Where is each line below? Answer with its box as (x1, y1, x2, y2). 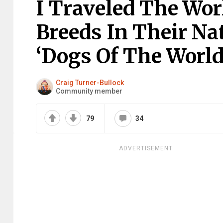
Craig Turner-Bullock (56, 78, 124, 87)
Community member (56, 87, 122, 95)
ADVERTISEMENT (119, 145, 173, 152)
